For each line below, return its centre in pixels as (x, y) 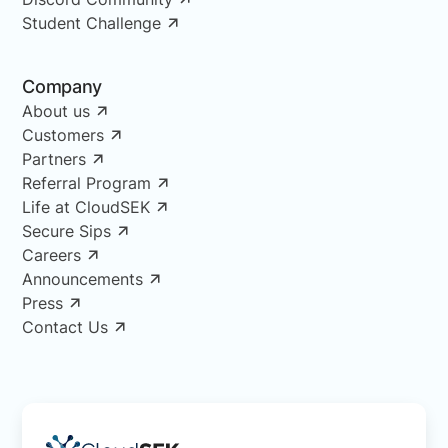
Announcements (83, 278)
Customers (63, 134)
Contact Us (65, 326)
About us (56, 110)
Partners (54, 158)
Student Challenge (92, 22)
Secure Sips (67, 230)
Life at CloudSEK (86, 206)
